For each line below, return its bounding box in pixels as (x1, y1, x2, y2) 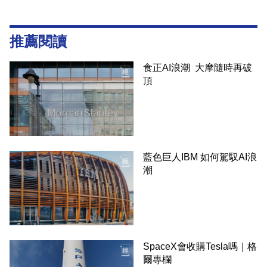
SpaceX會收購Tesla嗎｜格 (143, 241, 257, 252)
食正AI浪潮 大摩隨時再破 (143, 63, 252, 73)
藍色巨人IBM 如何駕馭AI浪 (143, 151, 257, 162)
